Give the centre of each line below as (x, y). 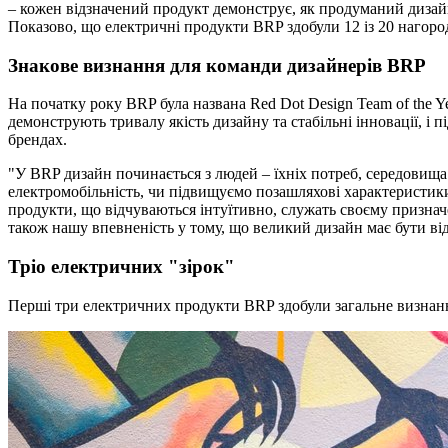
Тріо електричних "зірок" (121, 266)
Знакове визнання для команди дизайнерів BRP (217, 65)
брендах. (37, 140)
